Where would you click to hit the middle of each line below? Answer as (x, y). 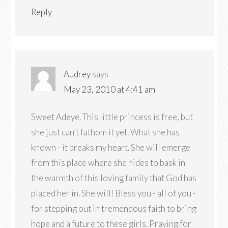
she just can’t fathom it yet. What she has (106, 132)
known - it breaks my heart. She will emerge (111, 147)
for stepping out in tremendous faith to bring (114, 208)
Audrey (77, 74)
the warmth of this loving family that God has (114, 178)
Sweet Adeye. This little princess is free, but (112, 117)
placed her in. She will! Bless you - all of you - (114, 193)
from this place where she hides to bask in (108, 163)
